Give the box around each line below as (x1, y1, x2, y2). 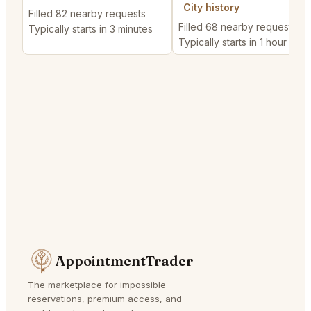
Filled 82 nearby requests (28, 8, 146, 20)
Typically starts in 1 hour (178, 36, 287, 49)
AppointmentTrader (56, 252, 193, 270)
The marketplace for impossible (28, 278, 166, 290)
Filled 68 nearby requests (178, 21, 296, 33)
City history (183, 1, 239, 14)
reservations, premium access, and (28, 292, 182, 304)
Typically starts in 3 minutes (28, 23, 153, 35)
